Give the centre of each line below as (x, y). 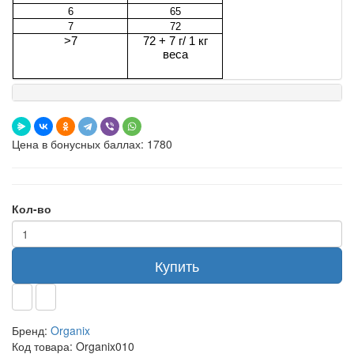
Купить (177, 266)
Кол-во (32, 209)
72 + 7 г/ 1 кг (175, 41)
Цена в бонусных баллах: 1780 (92, 144)
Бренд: (30, 331)
